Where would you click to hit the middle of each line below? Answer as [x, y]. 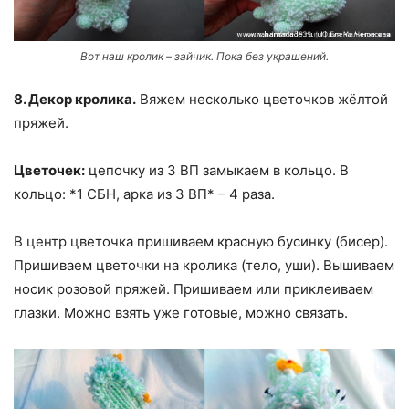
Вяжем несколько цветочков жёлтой [262, 99]
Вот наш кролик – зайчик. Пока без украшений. [204, 56]
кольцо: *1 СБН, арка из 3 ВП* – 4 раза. [144, 194]
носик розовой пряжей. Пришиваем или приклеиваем [194, 288]
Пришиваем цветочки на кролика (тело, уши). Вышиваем [204, 265]
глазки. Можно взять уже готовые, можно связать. [181, 312]
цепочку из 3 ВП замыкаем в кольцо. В [217, 170]
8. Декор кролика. [75, 99]
